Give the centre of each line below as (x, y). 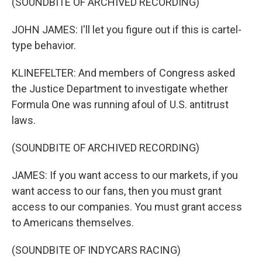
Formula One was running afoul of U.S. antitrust (120, 104)
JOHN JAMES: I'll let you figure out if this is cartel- (127, 30)
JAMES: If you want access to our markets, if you (125, 175)
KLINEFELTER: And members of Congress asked (123, 73)
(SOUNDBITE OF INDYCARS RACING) (96, 250)
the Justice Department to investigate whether (120, 89)
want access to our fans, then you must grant (117, 191)
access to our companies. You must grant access (127, 207)
